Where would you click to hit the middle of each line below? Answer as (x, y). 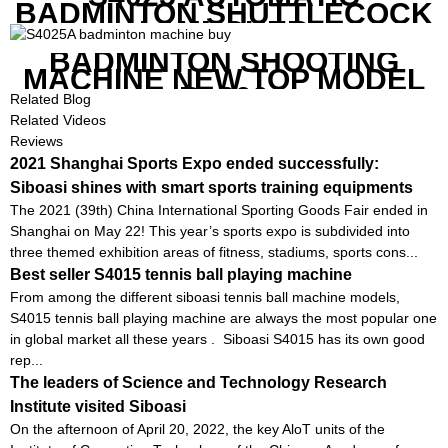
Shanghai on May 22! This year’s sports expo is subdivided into (210, 230)
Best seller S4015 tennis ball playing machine (181, 274)
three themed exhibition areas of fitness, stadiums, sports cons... (214, 251)
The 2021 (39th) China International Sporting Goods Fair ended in (219, 209)
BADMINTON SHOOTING (224, 61)
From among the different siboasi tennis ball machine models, (205, 296)
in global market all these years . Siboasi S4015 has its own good (217, 338)
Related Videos (58, 119)
